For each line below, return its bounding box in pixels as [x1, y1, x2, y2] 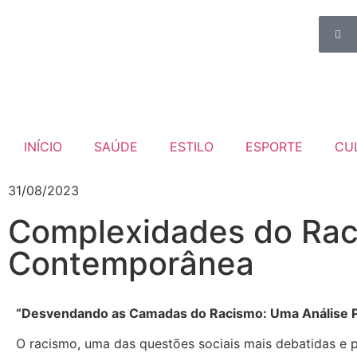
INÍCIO [24, 139, 62, 155]
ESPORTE [245, 139, 303, 155]
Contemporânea [8, 244, 254, 283]
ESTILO [170, 139, 214, 155]
